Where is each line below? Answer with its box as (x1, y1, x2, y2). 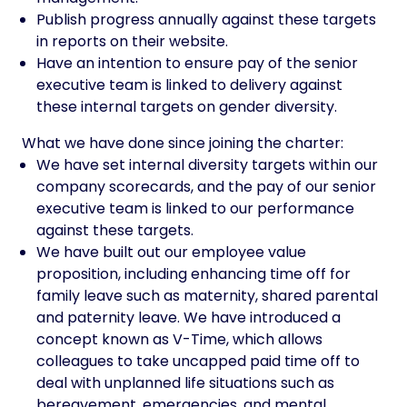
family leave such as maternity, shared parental (36, 285, 378, 306)
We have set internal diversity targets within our (36, 154, 378, 175)
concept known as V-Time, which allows (36, 329, 323, 350)
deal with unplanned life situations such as (36, 372, 334, 393)
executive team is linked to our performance (36, 198, 354, 219)
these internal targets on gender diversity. (36, 96, 337, 117)
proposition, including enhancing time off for (36, 263, 351, 284)
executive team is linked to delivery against (36, 74, 342, 95)
